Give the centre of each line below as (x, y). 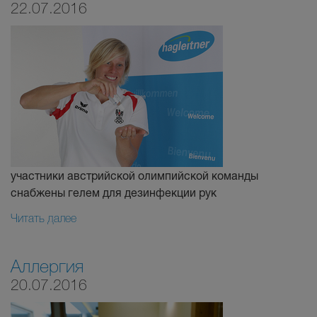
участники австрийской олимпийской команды (134, 175)
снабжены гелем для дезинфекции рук (114, 192)
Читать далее (44, 218)
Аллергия (47, 265)
